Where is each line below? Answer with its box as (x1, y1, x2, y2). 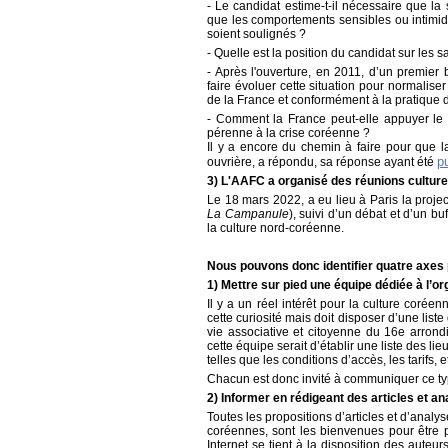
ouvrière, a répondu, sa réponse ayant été (207, 155, 437, 170)
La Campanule (207, 207, 289, 222)
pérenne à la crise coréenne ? (207, 126, 370, 141)
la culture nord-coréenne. (207, 221, 344, 236)
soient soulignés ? (207, 27, 306, 42)
